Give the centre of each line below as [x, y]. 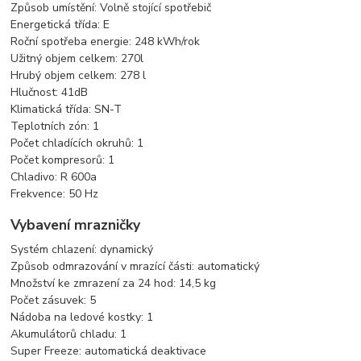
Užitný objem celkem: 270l [77, 58]
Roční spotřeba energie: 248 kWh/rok [106, 41]
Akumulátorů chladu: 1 [69, 334]
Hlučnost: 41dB [50, 92]
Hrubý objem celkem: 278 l [79, 75]
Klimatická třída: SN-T [66, 109]
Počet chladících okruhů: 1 [77, 143]
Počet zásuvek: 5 [54, 300]
